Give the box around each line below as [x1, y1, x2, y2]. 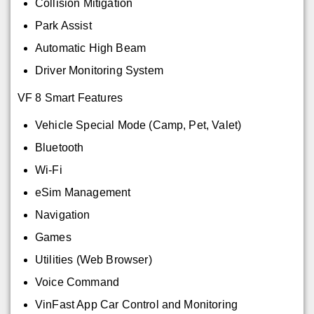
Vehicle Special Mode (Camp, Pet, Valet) [35, 118, 242, 131]
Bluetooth [35, 141, 84, 153]
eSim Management [35, 186, 131, 198]
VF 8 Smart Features [18, 91, 123, 104]
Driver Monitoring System [35, 64, 163, 76]
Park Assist [35, 19, 93, 32]
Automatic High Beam [35, 41, 146, 54]
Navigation [35, 208, 90, 221]
